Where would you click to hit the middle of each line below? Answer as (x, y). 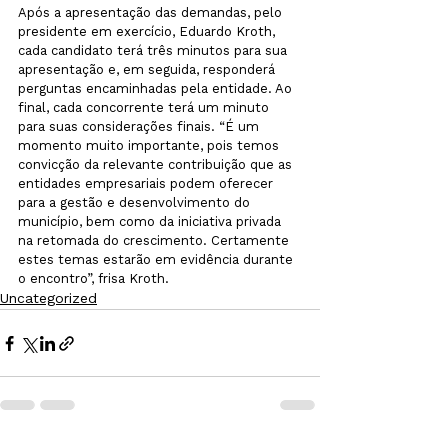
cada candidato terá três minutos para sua (154, 50)
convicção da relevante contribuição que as (157, 164)
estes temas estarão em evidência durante (157, 259)
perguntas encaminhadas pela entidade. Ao (157, 88)
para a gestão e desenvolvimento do (136, 202)
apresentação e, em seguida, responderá (148, 69)
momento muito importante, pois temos (150, 145)
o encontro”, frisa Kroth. (93, 278)
